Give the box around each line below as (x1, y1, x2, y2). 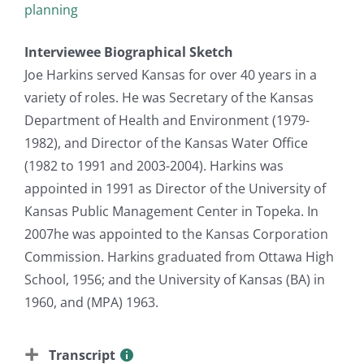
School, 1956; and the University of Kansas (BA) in (24, 270, 325, 288)
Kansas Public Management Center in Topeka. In (24, 201, 318, 220)
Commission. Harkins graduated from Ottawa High (24, 247, 334, 266)
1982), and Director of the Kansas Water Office (24, 133, 308, 152)
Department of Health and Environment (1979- (24, 110, 310, 129)
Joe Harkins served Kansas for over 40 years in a (24, 65, 317, 84)
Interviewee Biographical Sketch (24, 42, 233, 61)
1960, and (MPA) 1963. (24, 292, 158, 311)
